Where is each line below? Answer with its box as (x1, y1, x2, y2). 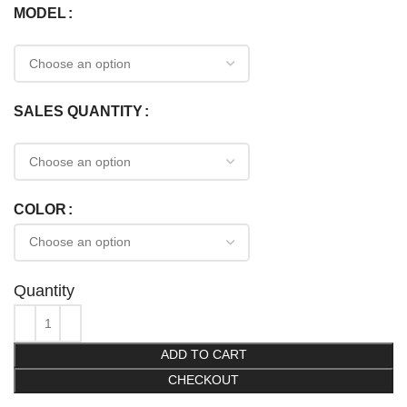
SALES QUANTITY (14, 104, 144, 121)
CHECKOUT (168, 373, 239, 388)
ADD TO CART (160, 348, 247, 362)
